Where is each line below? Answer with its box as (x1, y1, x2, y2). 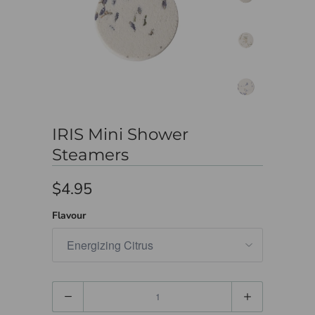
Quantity (52, 283, 91, 297)
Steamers (52, 144, 129, 165)
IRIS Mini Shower (52, 124, 188, 144)
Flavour (52, 208, 86, 222)
